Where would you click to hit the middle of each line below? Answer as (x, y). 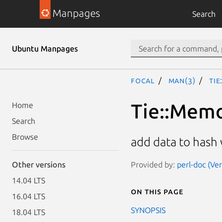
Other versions (39, 165)
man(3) (182, 80)
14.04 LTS (28, 180)
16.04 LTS (28, 196)
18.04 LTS (28, 212)
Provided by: (154, 164)
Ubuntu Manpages (45, 49)
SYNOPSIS (148, 210)
